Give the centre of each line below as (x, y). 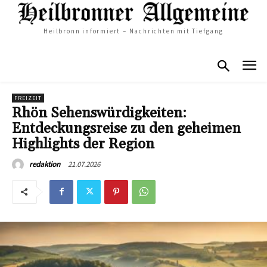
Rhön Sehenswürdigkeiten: (99, 113)
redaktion (45, 164)
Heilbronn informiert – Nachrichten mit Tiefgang (133, 31)
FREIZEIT (28, 98)
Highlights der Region (83, 144)
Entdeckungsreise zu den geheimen (126, 128)
